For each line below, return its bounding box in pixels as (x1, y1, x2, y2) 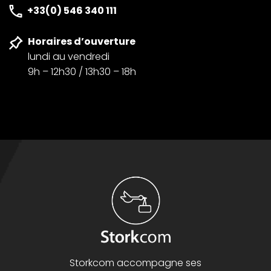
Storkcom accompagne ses (70, 256, 201, 270)
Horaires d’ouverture (28, 34, 135, 48)
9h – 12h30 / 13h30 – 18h (28, 65, 136, 79)
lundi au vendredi (28, 50, 109, 64)
